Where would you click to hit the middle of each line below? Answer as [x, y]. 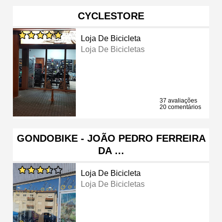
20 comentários [180, 107]
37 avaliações [178, 100]
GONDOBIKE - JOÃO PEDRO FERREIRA [111, 138]
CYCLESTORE [111, 16]
